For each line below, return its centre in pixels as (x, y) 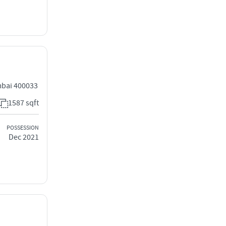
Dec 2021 (24, 137)
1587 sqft (23, 103)
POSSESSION (23, 128)
